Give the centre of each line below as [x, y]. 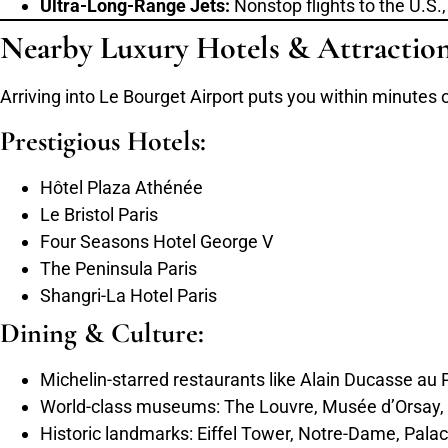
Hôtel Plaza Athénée [121, 187]
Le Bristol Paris [99, 214]
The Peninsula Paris [118, 268]
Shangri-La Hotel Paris [128, 295]
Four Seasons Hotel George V [156, 241]
